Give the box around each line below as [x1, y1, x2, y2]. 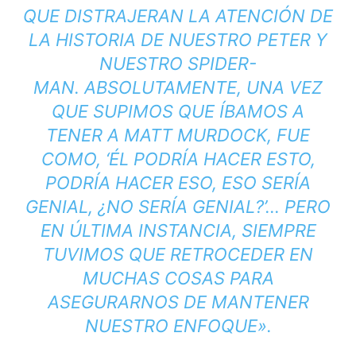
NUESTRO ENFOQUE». [84, 315, 272, 337]
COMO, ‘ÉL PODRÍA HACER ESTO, [41, 149, 315, 170]
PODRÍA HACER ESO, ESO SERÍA [45, 172, 311, 194]
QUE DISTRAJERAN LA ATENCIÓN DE [23, 6, 333, 27]
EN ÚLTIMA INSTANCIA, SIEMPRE [40, 220, 316, 242]
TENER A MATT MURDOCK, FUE [46, 125, 310, 146]
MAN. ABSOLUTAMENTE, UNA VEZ [33, 77, 323, 99]
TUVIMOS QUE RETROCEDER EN [43, 244, 313, 265]
